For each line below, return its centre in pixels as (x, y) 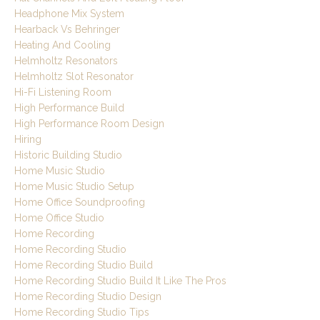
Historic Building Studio (68, 155)
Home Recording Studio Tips (82, 312)
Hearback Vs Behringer (67, 30)
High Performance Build (69, 108)
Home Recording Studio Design (88, 297)
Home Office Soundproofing (80, 202)
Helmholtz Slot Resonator (74, 77)
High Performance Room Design (89, 124)
